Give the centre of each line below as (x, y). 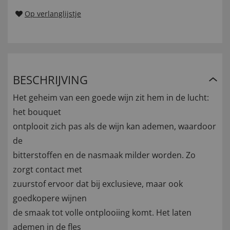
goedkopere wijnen (50, 198)
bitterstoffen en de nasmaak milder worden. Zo (104, 155)
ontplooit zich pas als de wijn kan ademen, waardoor (114, 127)
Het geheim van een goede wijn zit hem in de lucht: (111, 98)
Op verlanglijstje (53, 14)
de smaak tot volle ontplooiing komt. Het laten (102, 213)
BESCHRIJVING (50, 80)
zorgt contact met (47, 170)
